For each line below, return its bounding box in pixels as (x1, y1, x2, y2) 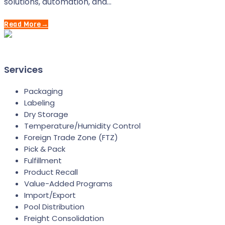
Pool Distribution (24, 201, 84, 212)
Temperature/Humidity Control (24, 121, 141, 131)
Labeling (24, 97, 55, 108)
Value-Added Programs (24, 178, 113, 189)
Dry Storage (24, 109, 68, 120)
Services (4, 63, 43, 76)
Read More (4, 20, 41, 29)
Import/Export (24, 190, 76, 200)
